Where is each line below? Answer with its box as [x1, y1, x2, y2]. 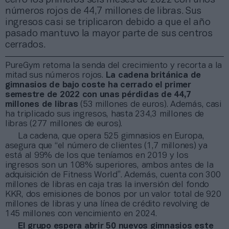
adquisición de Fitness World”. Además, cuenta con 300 [5, 171, 221, 179]
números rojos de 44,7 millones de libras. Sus [5, 6, 202, 16]
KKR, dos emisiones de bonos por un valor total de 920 [5, 190, 221, 198]
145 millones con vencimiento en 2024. [5, 210, 157, 218]
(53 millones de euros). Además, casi [78, 100, 221, 108]
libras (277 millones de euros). [5, 120, 123, 128]
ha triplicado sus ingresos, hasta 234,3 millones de [5, 110, 204, 118]
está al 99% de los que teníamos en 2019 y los [5, 151, 189, 159]
